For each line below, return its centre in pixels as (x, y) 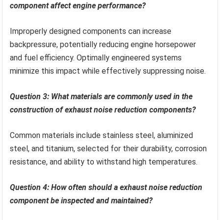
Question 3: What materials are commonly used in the (101, 96)
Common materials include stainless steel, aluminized (102, 135)
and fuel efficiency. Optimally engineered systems (96, 57)
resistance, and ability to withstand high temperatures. (104, 162)
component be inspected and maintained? (82, 200)
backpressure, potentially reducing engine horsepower (103, 44)
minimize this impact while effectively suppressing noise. (108, 71)
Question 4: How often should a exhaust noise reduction (106, 187)
